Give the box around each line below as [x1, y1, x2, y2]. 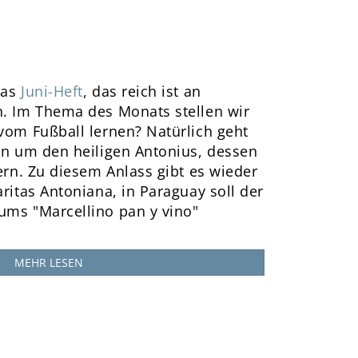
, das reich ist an [82, 81, 201, 101]
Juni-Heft [21, 81, 83, 101]
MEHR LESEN [14, 254, 83, 270]
